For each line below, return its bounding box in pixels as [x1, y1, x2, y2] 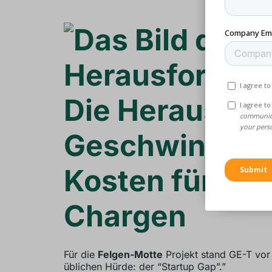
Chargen [63, 198, 186, 234]
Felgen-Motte [97, 248, 163, 261]
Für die [63, 248, 98, 261]
